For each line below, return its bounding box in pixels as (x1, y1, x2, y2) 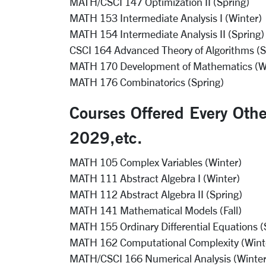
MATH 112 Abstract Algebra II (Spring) (69, 188, 242, 200)
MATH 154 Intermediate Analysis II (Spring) (69, 28, 264, 40)
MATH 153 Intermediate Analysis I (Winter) (69, 12, 262, 24)
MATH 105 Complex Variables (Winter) (69, 156, 242, 168)
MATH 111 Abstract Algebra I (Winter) (69, 172, 240, 184)
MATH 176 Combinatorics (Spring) (69, 76, 224, 88)
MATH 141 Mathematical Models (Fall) (69, 204, 242, 216)
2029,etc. (69, 127, 142, 147)
